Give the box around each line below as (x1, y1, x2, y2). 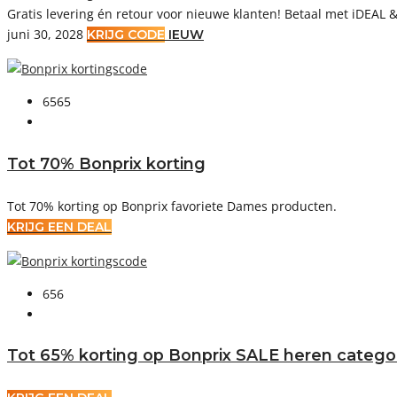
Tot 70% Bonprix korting (7, 154, 206, 174)
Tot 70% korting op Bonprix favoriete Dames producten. (7, 197, 337, 214)
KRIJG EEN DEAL (7, 218, 112, 235)
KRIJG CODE (87, 27, 165, 43)
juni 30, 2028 (7, 26, 83, 43)
